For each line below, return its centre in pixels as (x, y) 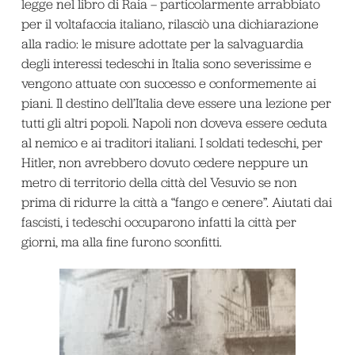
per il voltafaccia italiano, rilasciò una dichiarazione (170, 24)
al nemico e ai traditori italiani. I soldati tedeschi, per (172, 143)
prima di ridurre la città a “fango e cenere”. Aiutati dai (176, 202)
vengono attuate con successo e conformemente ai (168, 84)
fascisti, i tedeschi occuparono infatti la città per (158, 222)
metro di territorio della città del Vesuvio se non (159, 183)
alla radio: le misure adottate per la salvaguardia (162, 44)
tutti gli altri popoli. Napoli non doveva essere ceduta (174, 123)
